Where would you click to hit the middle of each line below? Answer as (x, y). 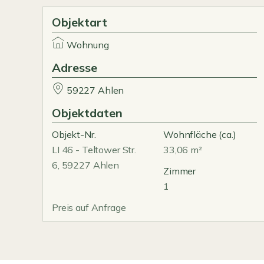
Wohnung (88, 45)
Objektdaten (87, 113)
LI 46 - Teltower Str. (94, 150)
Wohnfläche (190, 134)
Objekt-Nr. (74, 134)
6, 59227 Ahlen (85, 165)
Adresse (75, 67)
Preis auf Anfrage (89, 207)
